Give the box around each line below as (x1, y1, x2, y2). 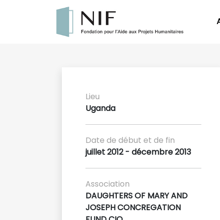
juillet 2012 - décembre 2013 (85, 146, 191, 158)
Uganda (85, 102, 115, 114)
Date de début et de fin (85, 134, 175, 146)
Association (85, 178, 130, 190)
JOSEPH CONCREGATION (85, 201, 181, 213)
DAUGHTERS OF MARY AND (85, 190, 188, 201)
